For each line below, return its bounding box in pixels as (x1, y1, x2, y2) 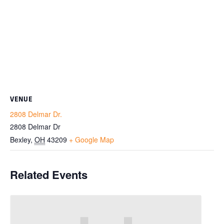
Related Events (10, 166, 87, 182)
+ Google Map (69, 134, 114, 144)
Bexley (10, 134, 30, 144)
